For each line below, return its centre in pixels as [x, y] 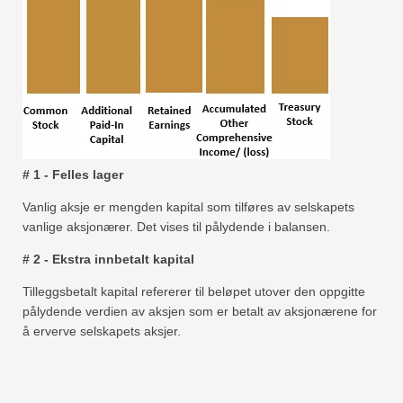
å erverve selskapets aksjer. [102, 331]
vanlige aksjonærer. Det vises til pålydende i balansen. [176, 227]
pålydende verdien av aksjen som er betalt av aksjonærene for [200, 312]
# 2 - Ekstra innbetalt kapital [108, 260]
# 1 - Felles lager [73, 175]
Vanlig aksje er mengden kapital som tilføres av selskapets [188, 207]
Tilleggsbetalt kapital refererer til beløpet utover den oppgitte [194, 292]
